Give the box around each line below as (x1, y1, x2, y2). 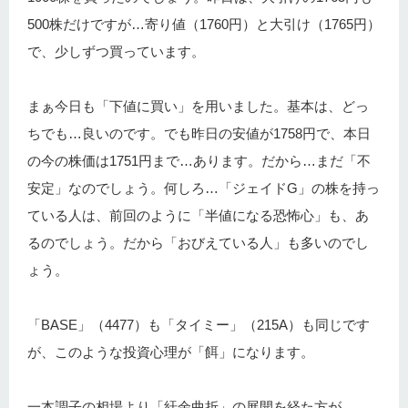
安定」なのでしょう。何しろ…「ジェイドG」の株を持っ (27, 180, 380, 196)
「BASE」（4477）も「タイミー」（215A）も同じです (27, 317, 370, 332)
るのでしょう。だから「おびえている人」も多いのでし (27, 235, 369, 250)
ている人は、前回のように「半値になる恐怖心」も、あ (27, 208, 369, 223)
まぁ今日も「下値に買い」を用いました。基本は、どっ (27, 98, 369, 114)
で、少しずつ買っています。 (27, 44, 205, 59)
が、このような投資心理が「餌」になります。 (27, 344, 314, 360)
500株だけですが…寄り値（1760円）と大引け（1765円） (27, 16, 381, 32)
